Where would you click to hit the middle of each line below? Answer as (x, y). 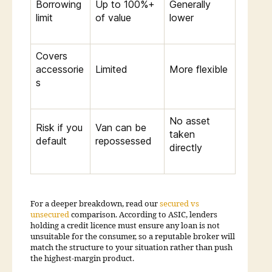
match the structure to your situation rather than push (131, 247)
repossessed (124, 141)
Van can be (121, 127)
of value (113, 17)
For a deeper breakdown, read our (94, 204)
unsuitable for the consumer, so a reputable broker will (133, 236)
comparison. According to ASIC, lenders (143, 215)
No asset (190, 121)
